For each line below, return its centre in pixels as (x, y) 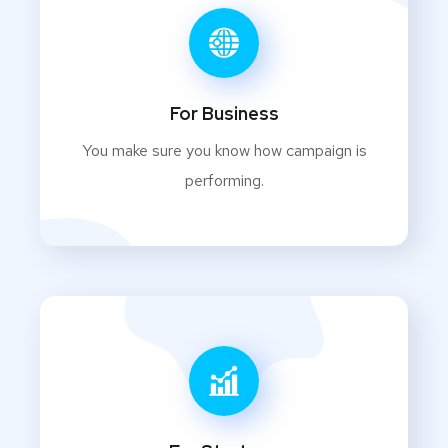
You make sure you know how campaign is (224, 150)
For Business (224, 113)
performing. (224, 180)
